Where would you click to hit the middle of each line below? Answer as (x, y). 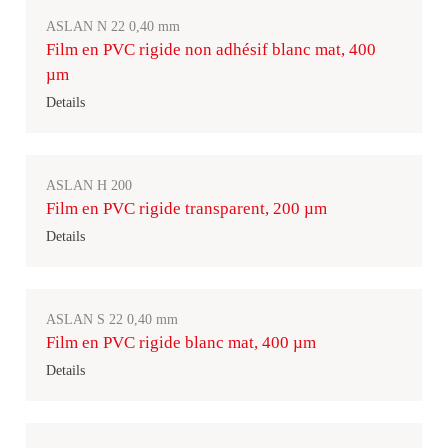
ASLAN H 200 (89, 185)
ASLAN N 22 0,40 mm (113, 26)
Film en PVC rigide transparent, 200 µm (186, 208)
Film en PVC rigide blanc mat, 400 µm (181, 342)
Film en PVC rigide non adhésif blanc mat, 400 (211, 49)
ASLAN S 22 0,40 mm (112, 319)
